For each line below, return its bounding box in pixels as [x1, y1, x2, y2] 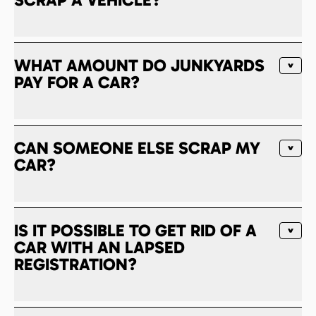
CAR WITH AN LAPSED [14, 236, 185, 257]
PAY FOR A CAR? [14, 71, 140, 92]
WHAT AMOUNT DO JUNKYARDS [14, 54, 265, 75]
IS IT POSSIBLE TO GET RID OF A [14, 219, 257, 241]
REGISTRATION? [14, 253, 137, 274]
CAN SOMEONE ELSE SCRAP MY [14, 137, 260, 158]
